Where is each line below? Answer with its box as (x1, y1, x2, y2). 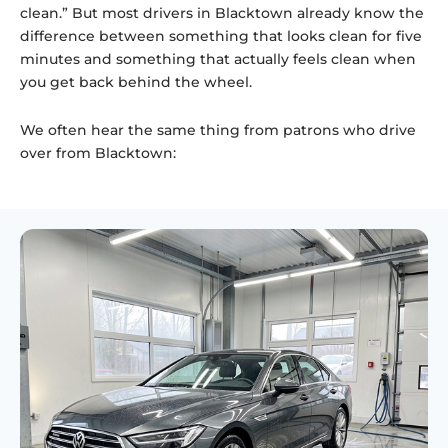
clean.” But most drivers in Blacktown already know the (20, 4, 424, 23)
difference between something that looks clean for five (20, 27, 422, 46)
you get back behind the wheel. (20, 73, 252, 92)
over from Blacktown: (20, 143, 176, 162)
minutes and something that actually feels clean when (20, 50, 416, 69)
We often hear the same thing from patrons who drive (20, 120, 416, 139)
